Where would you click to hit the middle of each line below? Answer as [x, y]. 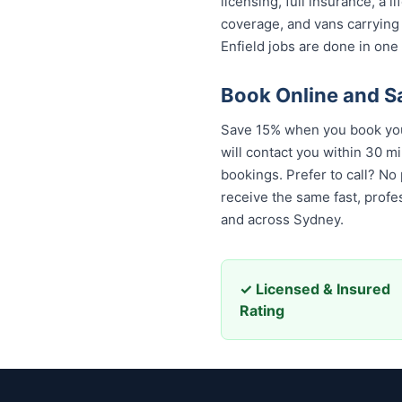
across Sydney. [269, 219]
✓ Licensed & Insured [315, 289]
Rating [262, 310]
